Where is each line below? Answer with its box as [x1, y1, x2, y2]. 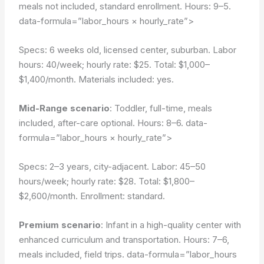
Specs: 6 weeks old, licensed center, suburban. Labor [19, 44, 237, 55]
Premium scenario [19, 219, 101, 230]
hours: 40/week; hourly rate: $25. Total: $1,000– [19, 59, 210, 70]
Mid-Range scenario [19, 103, 110, 114]
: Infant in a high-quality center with [101, 219, 242, 230]
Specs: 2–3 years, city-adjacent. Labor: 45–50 [19, 161, 206, 172]
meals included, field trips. [19, 249, 127, 260]
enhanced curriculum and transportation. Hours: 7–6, [19, 234, 230, 245]
